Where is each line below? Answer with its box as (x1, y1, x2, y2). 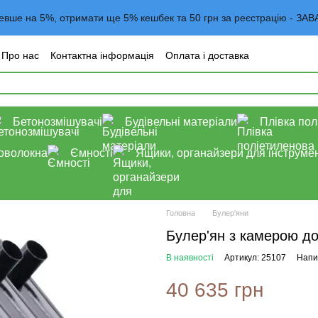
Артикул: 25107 (224, 253, 286, 263)
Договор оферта (88, 64, 164, 76)
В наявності (166, 253, 214, 263)
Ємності (70, 147, 113, 159)
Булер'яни (212, 209, 248, 217)
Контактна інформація (50, 49, 154, 61)
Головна (166, 209, 195, 217)
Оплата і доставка (165, 49, 249, 61)
